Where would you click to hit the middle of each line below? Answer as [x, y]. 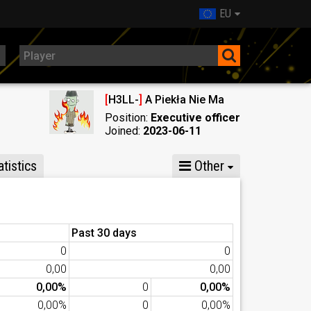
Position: [128, 118]
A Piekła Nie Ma [183, 100]
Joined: [124, 131]
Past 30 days [104, 233]
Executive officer [195, 118]
